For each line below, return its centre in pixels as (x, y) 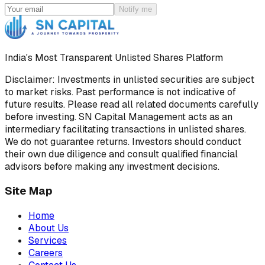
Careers (46, 253)
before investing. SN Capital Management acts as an (119, 117)
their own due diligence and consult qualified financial (121, 154)
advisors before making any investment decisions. (112, 166)
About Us (49, 228)
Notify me (135, 9)
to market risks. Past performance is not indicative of (120, 92)
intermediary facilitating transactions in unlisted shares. (125, 129)
